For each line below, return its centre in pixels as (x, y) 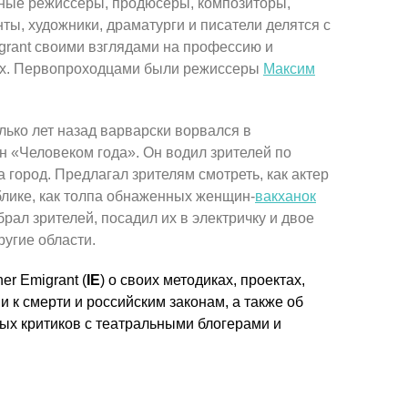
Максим (289, 69)
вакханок (286, 196)
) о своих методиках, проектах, (203, 280)
